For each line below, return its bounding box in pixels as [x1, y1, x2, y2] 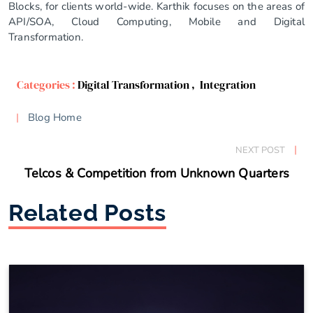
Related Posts [8, 198, 166, 226]
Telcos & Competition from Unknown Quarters [24, 165, 289, 182]
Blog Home [28, 110, 82, 124]
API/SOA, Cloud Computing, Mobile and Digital [8, 14, 305, 29]
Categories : [17, 76, 78, 92]
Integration [200, 76, 256, 92]
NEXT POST [235, 143, 285, 156]
